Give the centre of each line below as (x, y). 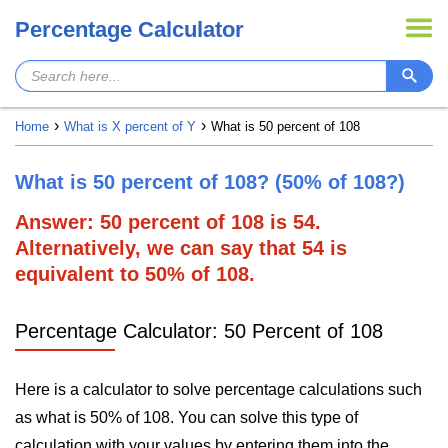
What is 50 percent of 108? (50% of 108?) (210, 182)
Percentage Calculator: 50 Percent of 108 (199, 331)
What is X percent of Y (130, 126)
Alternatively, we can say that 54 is (181, 248)
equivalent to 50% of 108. (135, 274)
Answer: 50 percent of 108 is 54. (168, 222)
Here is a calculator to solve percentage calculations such (218, 389)
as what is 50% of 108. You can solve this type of (186, 417)
